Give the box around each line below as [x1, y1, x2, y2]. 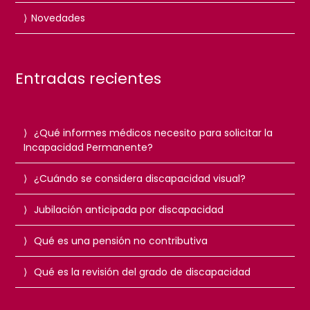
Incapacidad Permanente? [24, 140, 154, 154]
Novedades [31, 10, 86, 25]
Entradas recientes [15, 67, 162, 89]
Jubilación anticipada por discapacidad [34, 202, 224, 217]
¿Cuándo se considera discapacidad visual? [34, 171, 246, 185]
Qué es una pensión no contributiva [34, 233, 208, 248]
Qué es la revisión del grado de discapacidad [34, 264, 251, 279]
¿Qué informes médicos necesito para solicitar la [34, 125, 273, 140]
